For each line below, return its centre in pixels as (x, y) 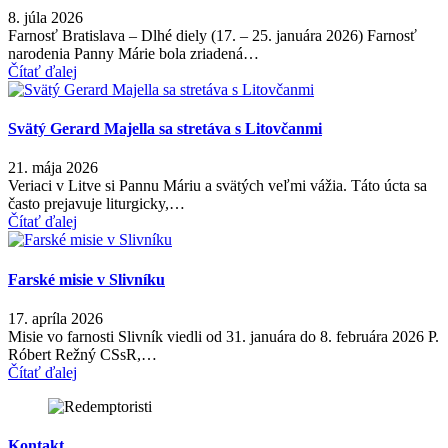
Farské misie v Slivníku (86, 279)
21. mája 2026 (53, 168)
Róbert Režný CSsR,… (82, 354)
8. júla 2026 (45, 17)
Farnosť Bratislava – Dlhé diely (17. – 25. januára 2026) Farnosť (212, 35)
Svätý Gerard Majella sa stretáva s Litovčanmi (165, 129)
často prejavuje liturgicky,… (96, 204)
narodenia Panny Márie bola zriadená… (133, 53)
